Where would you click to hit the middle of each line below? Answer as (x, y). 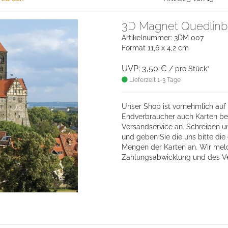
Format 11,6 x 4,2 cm (155, 48)
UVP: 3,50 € (144, 68)
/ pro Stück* (189, 68)
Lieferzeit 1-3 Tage (154, 80)
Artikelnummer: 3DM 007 (163, 37)
